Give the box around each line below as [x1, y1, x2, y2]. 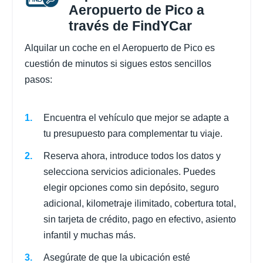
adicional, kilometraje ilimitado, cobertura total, [43, 198, 236, 209]
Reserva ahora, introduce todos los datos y [43, 151, 221, 161]
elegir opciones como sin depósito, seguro [43, 183, 219, 193]
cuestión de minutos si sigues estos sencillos [25, 58, 211, 69]
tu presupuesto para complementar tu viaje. [43, 128, 222, 139]
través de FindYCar [69, 18, 192, 33]
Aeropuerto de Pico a [69, 2, 204, 18]
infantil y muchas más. [43, 230, 136, 241]
